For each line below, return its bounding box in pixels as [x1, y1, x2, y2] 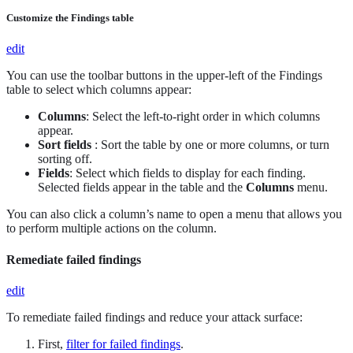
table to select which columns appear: [6, 83, 191, 97]
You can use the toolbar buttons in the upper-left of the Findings [6, 69, 322, 83]
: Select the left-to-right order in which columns [86, 110, 320, 124]
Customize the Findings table [6, 12, 134, 24]
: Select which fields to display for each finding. [69, 166, 306, 180]
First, [38, 336, 66, 351]
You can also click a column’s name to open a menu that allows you [6, 207, 342, 221]
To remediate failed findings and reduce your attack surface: [6, 310, 303, 324]
